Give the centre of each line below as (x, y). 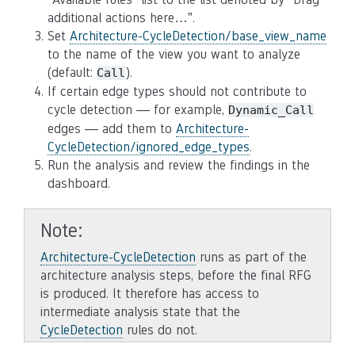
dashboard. (79, 183)
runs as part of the (251, 257)
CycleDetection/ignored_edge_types (149, 147)
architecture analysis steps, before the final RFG (176, 275)
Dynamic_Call (271, 110)
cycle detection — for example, (138, 110)
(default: (72, 73)
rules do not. (160, 330)
